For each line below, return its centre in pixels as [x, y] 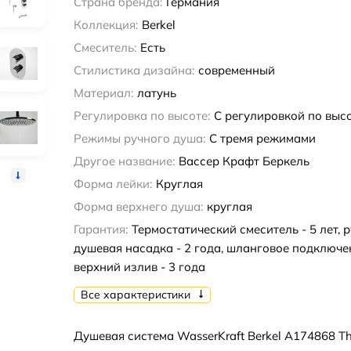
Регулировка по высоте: [141, 116]
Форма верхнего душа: [138, 206]
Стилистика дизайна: [134, 70]
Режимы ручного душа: [139, 138]
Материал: [103, 93]
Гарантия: [100, 229]
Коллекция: [105, 25]
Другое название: [124, 161]
